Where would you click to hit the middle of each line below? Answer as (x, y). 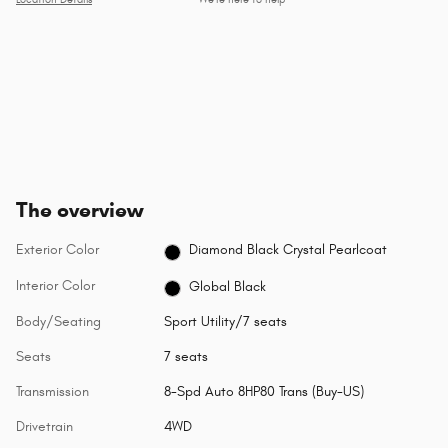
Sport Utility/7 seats (225, 322)
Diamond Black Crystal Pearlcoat (288, 250)
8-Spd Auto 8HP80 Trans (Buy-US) (263, 392)
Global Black (228, 286)
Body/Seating (58, 322)
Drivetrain (44, 427)
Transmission (52, 392)
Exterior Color (57, 249)
